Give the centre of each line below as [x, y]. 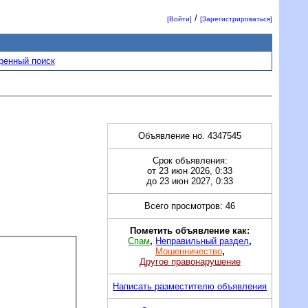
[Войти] [180, 19]
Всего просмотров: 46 [190, 206]
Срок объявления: [190, 160]
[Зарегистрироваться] [236, 19]
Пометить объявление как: [190, 230]
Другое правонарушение [190, 261]
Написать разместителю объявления [190, 286]
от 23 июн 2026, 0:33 [190, 170]
